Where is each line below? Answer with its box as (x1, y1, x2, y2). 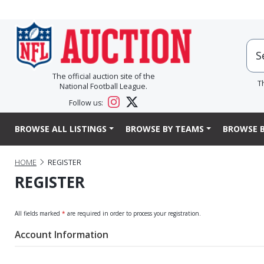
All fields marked (15, 209, 62, 217)
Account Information (15, 227, 108, 241)
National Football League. (60, 81, 147, 92)
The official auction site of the (52, 71, 155, 82)
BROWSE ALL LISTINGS (15, 123, 107, 135)
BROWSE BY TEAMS (125, 123, 204, 135)
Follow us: (69, 98, 105, 108)
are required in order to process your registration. (65, 209, 201, 217)
